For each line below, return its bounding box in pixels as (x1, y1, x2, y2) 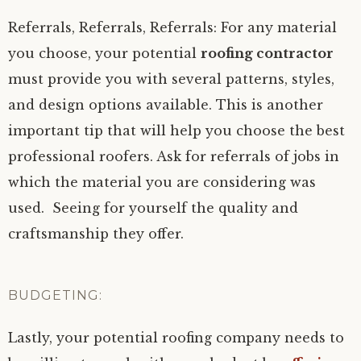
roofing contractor (201, 44, 334, 61)
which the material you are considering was (8, 173, 316, 190)
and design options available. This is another (8, 96, 323, 113)
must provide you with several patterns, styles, (8, 70, 334, 87)
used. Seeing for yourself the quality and (8, 199, 298, 216)
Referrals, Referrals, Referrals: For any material (8, 19, 337, 35)
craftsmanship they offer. (8, 225, 184, 242)
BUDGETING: (8, 287, 102, 303)
